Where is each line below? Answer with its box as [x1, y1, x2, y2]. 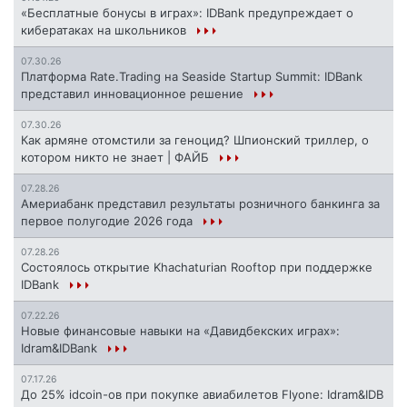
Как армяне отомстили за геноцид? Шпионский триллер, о [21, 133, 369, 148]
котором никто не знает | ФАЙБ [21, 150, 213, 165]
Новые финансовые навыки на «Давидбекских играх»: [21, 323, 340, 339]
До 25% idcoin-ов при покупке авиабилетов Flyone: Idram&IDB [21, 387, 383, 402]
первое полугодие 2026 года [21, 213, 196, 229]
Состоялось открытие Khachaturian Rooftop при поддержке [21, 260, 372, 275]
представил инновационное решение [21, 86, 247, 102]
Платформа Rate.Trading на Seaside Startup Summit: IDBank [21, 69, 362, 84]
